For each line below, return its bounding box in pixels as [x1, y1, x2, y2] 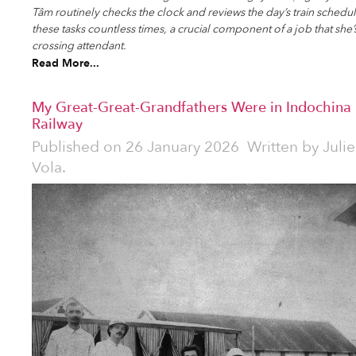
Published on [32, 136, 126, 157]
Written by [243, 136, 323, 157]
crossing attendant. [32, 37, 126, 53]
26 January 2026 [126, 136, 239, 157]
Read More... [32, 55, 99, 71]
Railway [32, 114, 83, 133]
